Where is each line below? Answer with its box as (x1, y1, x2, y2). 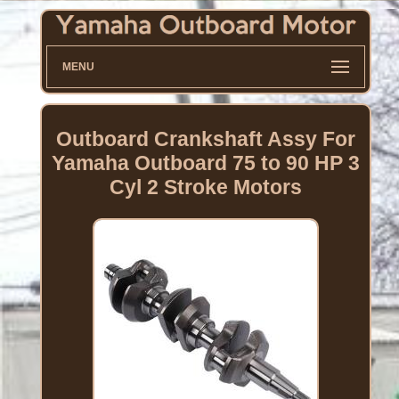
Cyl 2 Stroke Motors (109, 175, 302, 199)
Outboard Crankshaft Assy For (55, 127, 355, 151)
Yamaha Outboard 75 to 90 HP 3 (51, 151, 360, 175)
